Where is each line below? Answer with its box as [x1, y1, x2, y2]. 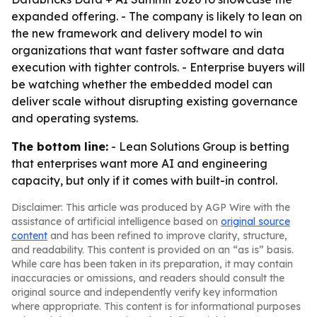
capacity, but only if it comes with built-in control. [11, 173, 277, 188]
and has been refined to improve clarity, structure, [47, 229, 287, 242]
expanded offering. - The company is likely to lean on [11, 9, 302, 23]
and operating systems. [11, 111, 138, 125]
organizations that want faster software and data [11, 43, 284, 57]
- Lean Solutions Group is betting [108, 139, 289, 154]
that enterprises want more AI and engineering [11, 156, 267, 171]
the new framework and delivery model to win [11, 26, 263, 40]
